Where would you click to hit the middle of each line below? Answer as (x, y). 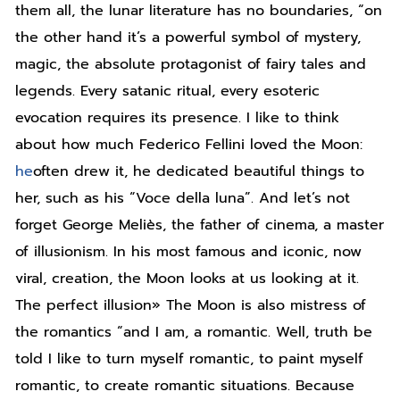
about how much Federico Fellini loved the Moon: (189, 144)
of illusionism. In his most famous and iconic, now (189, 251)
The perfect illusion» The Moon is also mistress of (191, 305)
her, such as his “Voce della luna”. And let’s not (183, 198)
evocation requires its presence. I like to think (178, 117)
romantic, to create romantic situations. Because (185, 385)
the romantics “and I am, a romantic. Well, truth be (194, 332)
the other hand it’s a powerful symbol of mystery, (188, 37)
